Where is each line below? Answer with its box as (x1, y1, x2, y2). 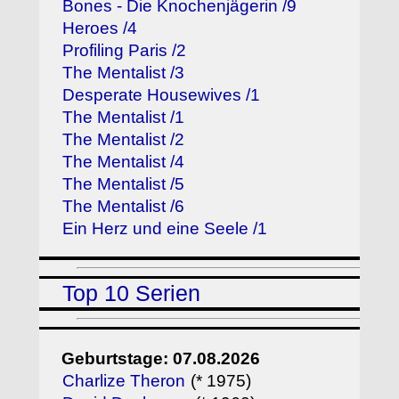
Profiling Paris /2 (62, 41, 187, 60)
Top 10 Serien (62, 281, 201, 305)
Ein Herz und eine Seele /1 (62, 219, 268, 238)
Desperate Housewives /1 (62, 85, 261, 104)
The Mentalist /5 (62, 175, 185, 193)
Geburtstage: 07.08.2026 (61, 348, 261, 368)
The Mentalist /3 (62, 63, 185, 82)
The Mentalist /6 (62, 197, 185, 216)
